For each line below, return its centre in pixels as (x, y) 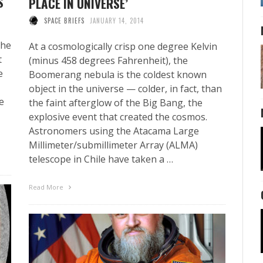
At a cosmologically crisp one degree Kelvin (123, 46)
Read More (47, 187)
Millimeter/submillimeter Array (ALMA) (113, 145)
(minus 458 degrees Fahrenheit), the (108, 60)
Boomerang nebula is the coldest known (118, 74)
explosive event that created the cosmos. (118, 117)
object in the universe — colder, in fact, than (125, 88)
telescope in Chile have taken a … (101, 159)
